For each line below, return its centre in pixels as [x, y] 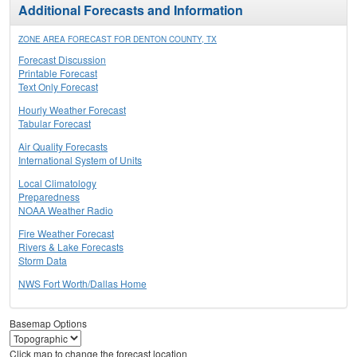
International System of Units [80, 160]
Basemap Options [48, 324]
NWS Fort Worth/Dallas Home [82, 284]
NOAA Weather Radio [66, 210]
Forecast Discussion [62, 60]
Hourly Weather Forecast [72, 110]
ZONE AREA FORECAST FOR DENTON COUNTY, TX [118, 39]
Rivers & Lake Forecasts [71, 247]
